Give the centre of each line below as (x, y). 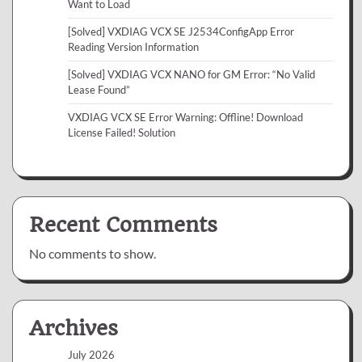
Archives (74, 328)
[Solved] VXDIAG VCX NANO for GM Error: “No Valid (192, 75)
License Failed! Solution (122, 133)
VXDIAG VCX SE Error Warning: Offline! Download (185, 118)
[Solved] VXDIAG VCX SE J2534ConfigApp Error (181, 32)
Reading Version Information (133, 47)
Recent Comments (123, 225)
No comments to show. (93, 254)
